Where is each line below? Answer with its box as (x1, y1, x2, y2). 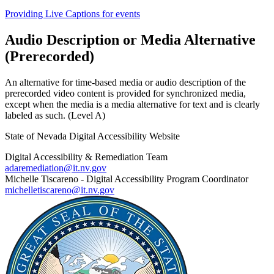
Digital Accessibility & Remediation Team (5, 151, 168, 162)
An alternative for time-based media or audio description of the (5, 76, 246, 87)
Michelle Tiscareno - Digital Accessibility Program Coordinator (5, 173, 248, 184)
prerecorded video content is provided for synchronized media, (5, 87, 246, 98)
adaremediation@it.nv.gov (5, 162, 106, 173)
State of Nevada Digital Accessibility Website (5, 130, 180, 141)
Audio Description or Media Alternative (5, 31, 256, 48)
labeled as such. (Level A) (5, 109, 105, 120)
